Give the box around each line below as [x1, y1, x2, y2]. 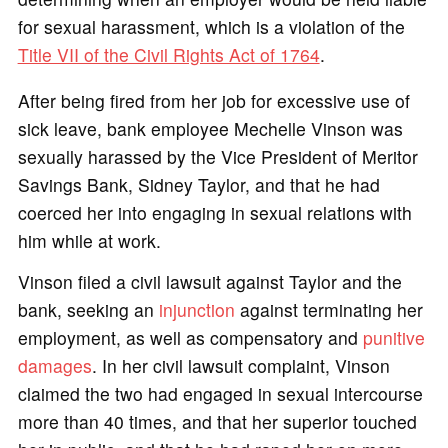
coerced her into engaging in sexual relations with [17, 200, 412, 226]
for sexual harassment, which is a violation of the [17, 13, 405, 39]
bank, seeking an [17, 297, 159, 323]
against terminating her [234, 297, 423, 323]
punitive [362, 325, 425, 351]
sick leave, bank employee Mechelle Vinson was [17, 116, 403, 142]
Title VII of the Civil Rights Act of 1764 [17, 41, 320, 67]
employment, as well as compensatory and [17, 325, 363, 351]
